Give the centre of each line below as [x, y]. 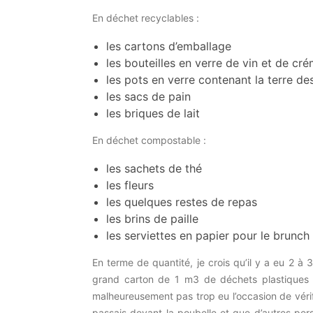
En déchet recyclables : [147, 18]
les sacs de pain [150, 96]
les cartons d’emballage [169, 46]
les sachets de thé [154, 168]
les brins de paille [152, 219]
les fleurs [132, 185]
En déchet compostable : [149, 140]
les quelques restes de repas [183, 202]
